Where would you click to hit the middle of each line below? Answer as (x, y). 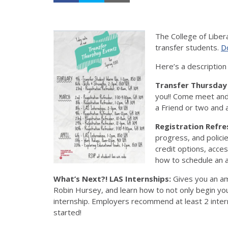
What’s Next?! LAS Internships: (112, 178)
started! (67, 212)
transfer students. (188, 47)
